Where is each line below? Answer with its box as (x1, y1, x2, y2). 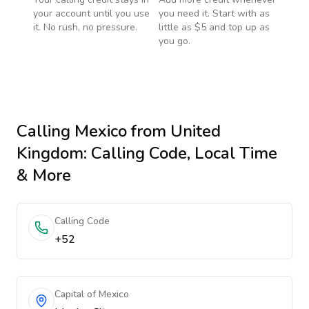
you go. (159, 34, 190, 48)
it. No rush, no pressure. (33, 21, 137, 34)
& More (17, 164, 71, 186)
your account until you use (33, 7, 150, 20)
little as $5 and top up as (159, 21, 270, 34)
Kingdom (17, 142, 83, 164)
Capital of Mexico (54, 288, 129, 301)
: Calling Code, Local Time (83, 142, 277, 164)
